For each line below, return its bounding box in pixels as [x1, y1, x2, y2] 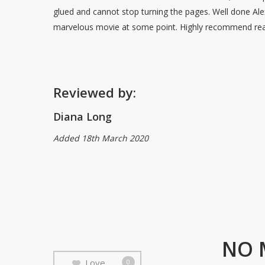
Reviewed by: [53, 83, 137, 101]
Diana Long [53, 109, 112, 124]
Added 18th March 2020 [53, 132, 149, 144]
